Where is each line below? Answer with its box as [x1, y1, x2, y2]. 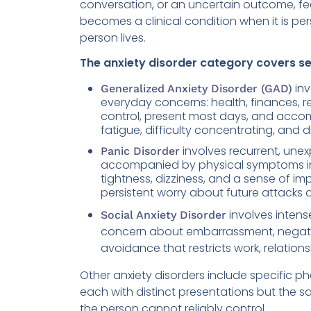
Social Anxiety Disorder [101, 208, 226, 221]
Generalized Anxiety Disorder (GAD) [101, 82, 292, 95]
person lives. [80, 30, 146, 46]
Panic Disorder [101, 144, 180, 158]
